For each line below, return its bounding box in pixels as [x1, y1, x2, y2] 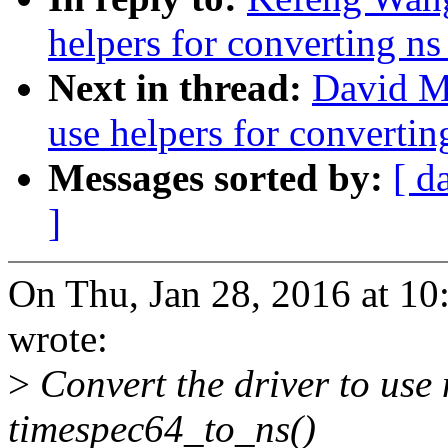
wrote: [8, 317, 108, 361]
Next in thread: [48, 66, 312, 110]
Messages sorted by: [48, 156, 393, 200]
